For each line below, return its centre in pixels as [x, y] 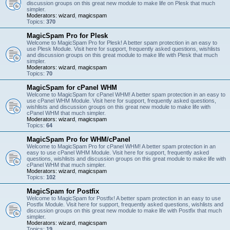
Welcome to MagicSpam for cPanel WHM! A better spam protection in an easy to [126, 94]
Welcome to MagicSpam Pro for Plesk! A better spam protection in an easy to [122, 43]
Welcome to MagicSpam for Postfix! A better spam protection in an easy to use [124, 198]
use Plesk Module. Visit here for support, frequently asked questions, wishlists [123, 49]
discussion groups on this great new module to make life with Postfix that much [124, 210]
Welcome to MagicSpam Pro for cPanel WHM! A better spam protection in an [121, 146]
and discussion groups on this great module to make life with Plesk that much [122, 55]
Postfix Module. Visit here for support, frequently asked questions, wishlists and [125, 204]
